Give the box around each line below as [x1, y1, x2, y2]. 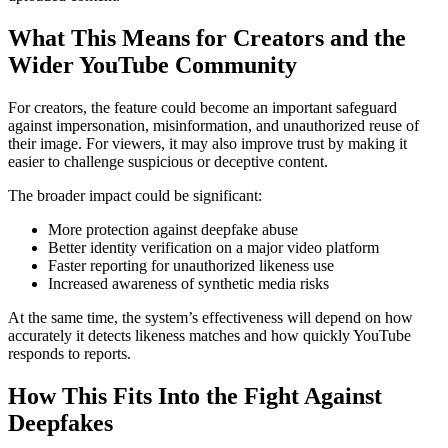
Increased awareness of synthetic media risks [48, 274, 329, 292]
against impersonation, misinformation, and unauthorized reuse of [8, 116, 419, 134]
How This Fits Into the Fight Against [8, 382, 382, 409]
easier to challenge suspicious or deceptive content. [8, 152, 328, 170]
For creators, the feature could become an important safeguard [8, 98, 397, 116]
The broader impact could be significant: [8, 186, 262, 204]
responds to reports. [8, 344, 131, 362]
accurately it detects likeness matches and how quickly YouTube [8, 326, 411, 344]
